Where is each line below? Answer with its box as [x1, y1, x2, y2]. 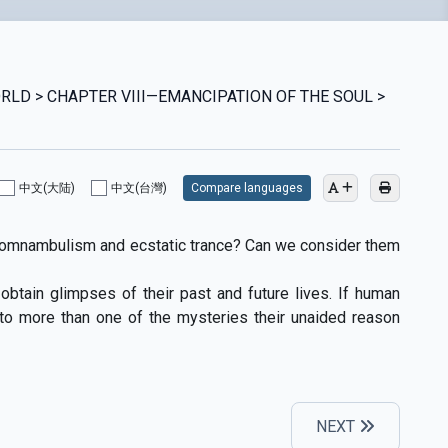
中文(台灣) [110, 180, 167, 195]
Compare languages [190, 180, 303, 195]
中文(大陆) [18, 180, 75, 195]
